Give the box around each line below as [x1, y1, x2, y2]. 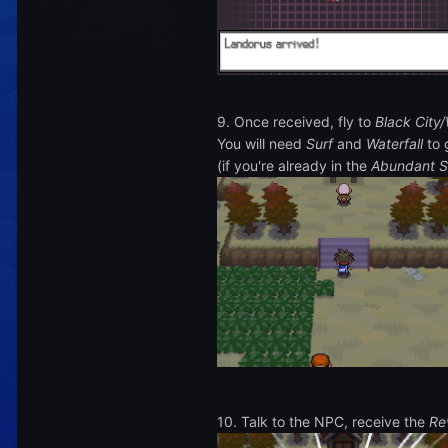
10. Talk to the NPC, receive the [217, 412, 429, 430]
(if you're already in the [217, 157, 371, 175]
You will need [217, 135, 306, 153]
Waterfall [366, 135, 423, 153]
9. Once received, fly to [217, 113, 375, 131]
